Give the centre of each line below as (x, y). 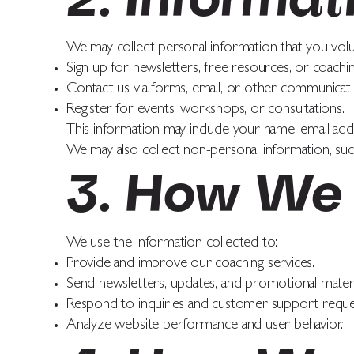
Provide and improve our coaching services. (191, 265)
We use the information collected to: (172, 244)
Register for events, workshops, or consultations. (205, 111)
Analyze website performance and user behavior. (205, 326)
